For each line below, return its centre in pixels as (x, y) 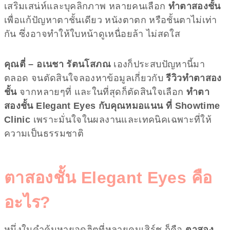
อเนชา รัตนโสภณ (74, 64)
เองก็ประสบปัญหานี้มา (159, 64)
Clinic (17, 119)
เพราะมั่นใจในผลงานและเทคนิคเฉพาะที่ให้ (121, 119)
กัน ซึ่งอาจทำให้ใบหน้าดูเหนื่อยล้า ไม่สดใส (92, 34)
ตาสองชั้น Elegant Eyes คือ (108, 177)
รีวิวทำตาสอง (194, 78)
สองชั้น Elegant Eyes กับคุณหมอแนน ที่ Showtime (112, 106)
